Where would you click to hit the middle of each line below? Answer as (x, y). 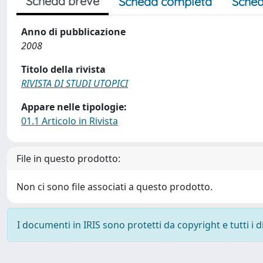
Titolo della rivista (63, 69)
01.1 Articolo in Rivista (70, 121)
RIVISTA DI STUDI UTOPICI (75, 83)
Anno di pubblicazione (73, 32)
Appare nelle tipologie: (74, 107)
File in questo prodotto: (68, 159)
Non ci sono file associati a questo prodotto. (114, 187)
